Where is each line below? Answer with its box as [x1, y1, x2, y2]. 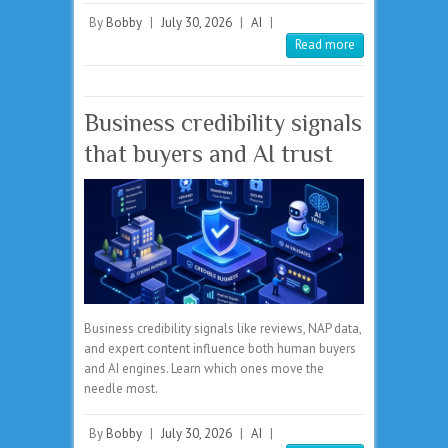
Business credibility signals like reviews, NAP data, [84, 320, 361, 338]
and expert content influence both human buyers [84, 340, 356, 358]
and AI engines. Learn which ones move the [84, 360, 324, 378]
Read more [295, 35, 355, 53]
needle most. [84, 380, 158, 398]
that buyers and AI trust [84, 139, 333, 167]
